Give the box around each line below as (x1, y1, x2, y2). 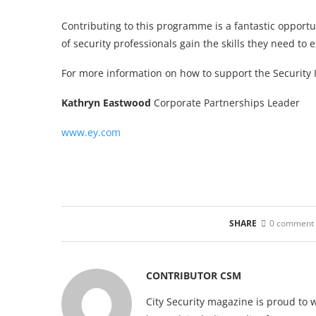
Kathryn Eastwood (61, 95, 151, 109)
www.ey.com (61, 125, 121, 139)
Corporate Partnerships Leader (151, 95, 300, 109)
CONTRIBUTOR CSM (146, 268, 241, 282)
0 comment (269, 217, 314, 229)
